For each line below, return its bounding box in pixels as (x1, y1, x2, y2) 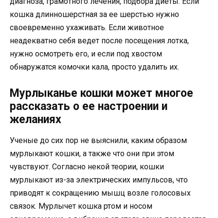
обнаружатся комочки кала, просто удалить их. (10, 62, 179, 72)
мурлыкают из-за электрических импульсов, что (10, 175, 188, 184)
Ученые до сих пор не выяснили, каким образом (10, 135, 187, 145)
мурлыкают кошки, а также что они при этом (10, 148, 174, 158)
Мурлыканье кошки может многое (10, 86, 193, 100)
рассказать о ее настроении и (10, 99, 167, 113)
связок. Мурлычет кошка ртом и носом (10, 201, 152, 211)
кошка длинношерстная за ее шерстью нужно (10, 9, 179, 19)
